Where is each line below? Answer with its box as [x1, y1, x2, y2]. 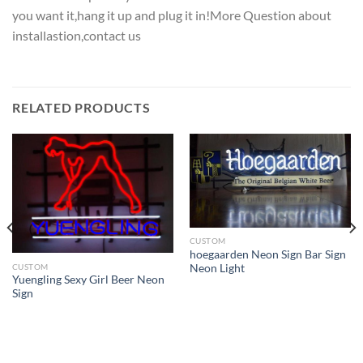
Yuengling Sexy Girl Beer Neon [11, 273, 164, 287]
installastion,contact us [12, 27, 141, 43]
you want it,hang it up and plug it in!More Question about [12, 6, 331, 23]
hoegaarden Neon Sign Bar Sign [189, 247, 346, 261]
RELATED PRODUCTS [12, 99, 151, 115]
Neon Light [189, 261, 245, 275]
